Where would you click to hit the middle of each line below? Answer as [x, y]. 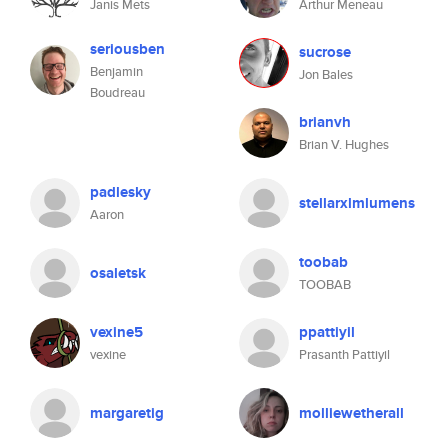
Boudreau [117, 92]
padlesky [120, 192]
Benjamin [116, 71]
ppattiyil [327, 332]
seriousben [127, 49]
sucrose [325, 52]
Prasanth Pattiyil [344, 354]
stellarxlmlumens [357, 203]
